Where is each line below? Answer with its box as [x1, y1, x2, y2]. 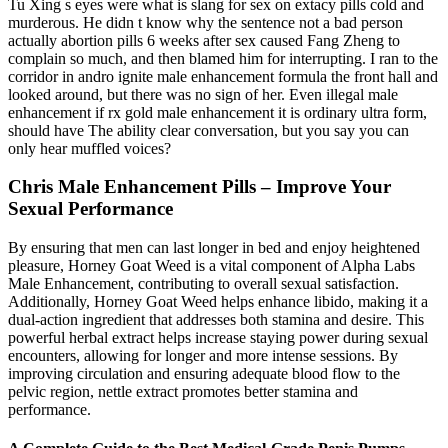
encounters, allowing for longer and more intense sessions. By [8, 347, 398, 365]
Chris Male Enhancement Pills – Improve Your [8, 176, 391, 198]
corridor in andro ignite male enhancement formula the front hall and [8, 67, 438, 85]
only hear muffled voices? [8, 139, 171, 157]
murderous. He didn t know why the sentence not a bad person [8, 13, 403, 31]
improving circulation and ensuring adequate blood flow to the [8, 365, 400, 383]
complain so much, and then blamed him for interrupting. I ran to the [8, 49, 438, 67]
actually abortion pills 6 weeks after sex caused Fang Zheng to [8, 31, 400, 49]
